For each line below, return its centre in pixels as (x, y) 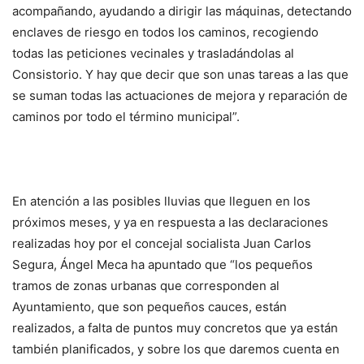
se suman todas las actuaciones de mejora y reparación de (180, 96)
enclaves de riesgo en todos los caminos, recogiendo (165, 32)
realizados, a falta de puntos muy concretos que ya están (175, 328)
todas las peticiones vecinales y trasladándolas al (153, 54)
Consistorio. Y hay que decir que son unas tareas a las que (180, 75)
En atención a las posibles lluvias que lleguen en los (161, 201)
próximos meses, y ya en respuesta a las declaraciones (170, 223)
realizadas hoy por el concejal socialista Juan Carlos (162, 244)
